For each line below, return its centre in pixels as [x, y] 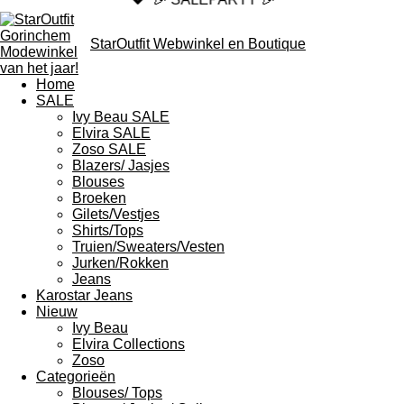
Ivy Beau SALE [121, 117]
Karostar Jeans [84, 295]
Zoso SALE [109, 149]
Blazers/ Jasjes [121, 165]
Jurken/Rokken [120, 263]
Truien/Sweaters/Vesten [148, 247]
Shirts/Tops [108, 230]
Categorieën [76, 376]
